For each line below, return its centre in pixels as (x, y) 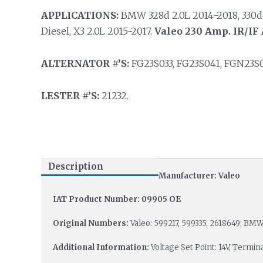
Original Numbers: (91, 224)
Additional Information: (102, 247)
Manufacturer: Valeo (199, 176)
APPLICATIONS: (80, 15)
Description (75, 167)
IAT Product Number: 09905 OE (117, 200)
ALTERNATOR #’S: (85, 63)
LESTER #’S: (70, 96)
